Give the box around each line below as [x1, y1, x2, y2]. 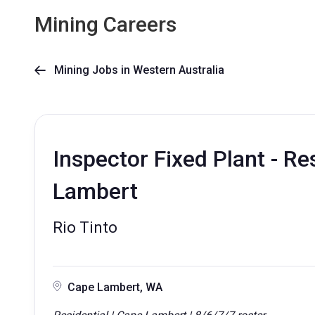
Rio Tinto [53, 219, 117, 236]
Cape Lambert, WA [67, 281, 162, 294]
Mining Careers [34, 12, 176, 37]
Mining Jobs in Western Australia [46, 63, 224, 77]
